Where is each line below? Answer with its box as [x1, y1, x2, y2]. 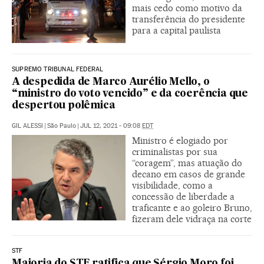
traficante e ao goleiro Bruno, [132, 202, 252, 214]
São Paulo [47, 122, 76, 130]
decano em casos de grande [132, 169, 245, 180]
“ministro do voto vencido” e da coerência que [12, 89, 248, 100]
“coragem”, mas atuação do [132, 157, 242, 169]
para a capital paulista [132, 25, 221, 37]
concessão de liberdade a [132, 191, 235, 203]
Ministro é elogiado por [132, 135, 228, 147]
